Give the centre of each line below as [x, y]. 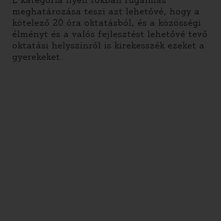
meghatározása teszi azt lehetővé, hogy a [106, 11]
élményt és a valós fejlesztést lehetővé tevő [110, 34]
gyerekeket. [38, 57]
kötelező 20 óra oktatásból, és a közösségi [107, 23]
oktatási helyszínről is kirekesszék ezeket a [109, 45]
